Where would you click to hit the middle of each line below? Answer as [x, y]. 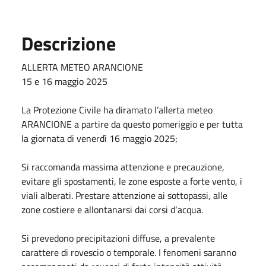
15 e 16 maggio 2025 [64, 81]
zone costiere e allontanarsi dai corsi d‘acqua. [112, 209]
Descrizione [69, 43]
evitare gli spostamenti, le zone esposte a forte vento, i [132, 181]
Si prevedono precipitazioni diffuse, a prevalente [118, 238]
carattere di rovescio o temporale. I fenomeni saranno [129, 252]
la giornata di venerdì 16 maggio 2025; [99, 138]
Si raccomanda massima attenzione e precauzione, [123, 167]
